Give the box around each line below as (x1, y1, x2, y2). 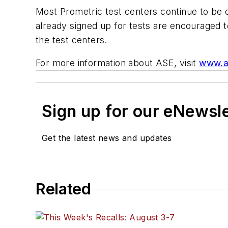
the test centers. (36, 34, 107, 45)
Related (36, 180, 91, 198)
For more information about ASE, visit (36, 58, 199, 69)
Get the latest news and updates (42, 133, 172, 144)
